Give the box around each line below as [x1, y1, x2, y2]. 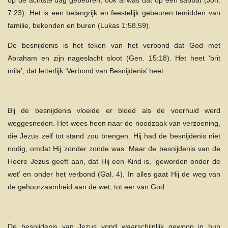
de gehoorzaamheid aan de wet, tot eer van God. [8, 183, 166, 191]
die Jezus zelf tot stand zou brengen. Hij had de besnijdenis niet [8, 132, 220, 140]
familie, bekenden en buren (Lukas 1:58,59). [8, 21, 151, 30]
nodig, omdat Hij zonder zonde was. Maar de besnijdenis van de [8, 145, 220, 153]
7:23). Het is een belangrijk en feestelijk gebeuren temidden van [8, 9, 220, 17]
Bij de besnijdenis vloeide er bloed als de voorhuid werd [8, 106, 220, 115]
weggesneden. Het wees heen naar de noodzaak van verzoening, [8, 119, 220, 127]
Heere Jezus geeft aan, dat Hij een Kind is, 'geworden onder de [8, 157, 220, 165]
